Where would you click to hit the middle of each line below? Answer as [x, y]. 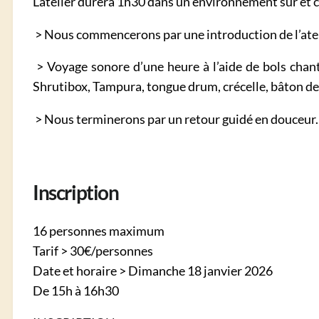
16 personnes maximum [99, 231]
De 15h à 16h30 [76, 291]
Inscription [76, 193]
